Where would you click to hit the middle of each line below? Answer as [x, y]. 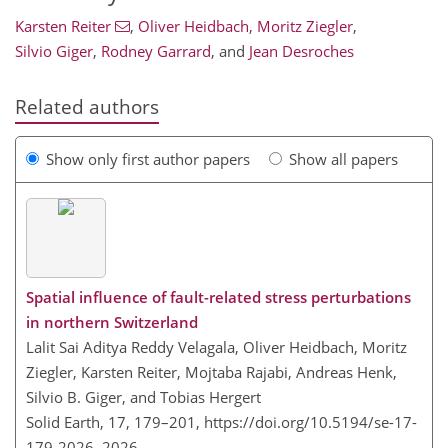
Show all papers [343, 158]
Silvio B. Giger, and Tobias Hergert [143, 397]
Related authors [87, 107]
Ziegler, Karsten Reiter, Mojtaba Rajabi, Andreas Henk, [211, 372]
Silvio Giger [54, 51]
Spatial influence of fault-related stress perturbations [218, 297]
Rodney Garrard [156, 51]
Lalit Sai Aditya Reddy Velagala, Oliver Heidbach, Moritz [216, 347]
